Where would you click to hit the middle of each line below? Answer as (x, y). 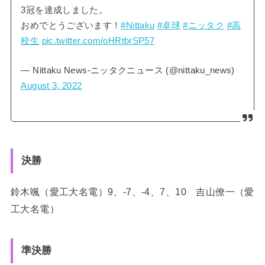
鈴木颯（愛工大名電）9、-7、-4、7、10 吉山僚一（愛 (132, 192)
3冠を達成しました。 (64, 10)
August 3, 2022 (51, 85)
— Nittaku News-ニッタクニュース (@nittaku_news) (128, 70)
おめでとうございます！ (71, 25)
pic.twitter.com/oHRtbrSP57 (98, 41)
